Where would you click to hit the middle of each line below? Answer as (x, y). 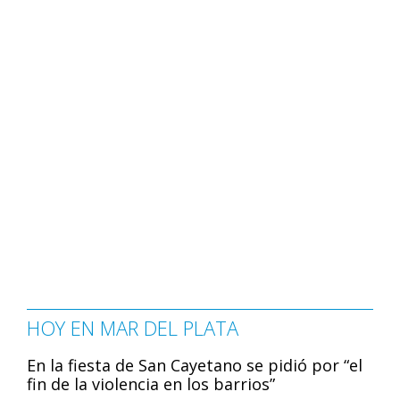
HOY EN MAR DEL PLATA (133, 328)
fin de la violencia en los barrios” (151, 384)
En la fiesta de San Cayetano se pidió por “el (195, 366)
